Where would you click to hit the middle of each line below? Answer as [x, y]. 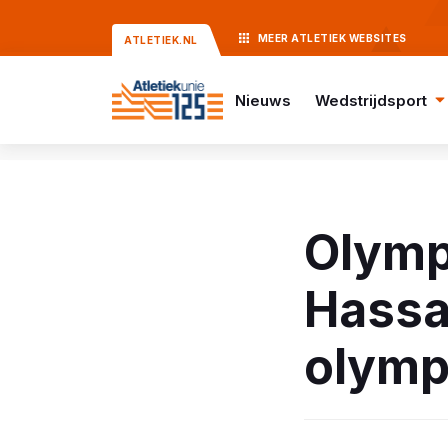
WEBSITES [377, 38]
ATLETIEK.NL [161, 40]
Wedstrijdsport [370, 100]
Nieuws [262, 100]
